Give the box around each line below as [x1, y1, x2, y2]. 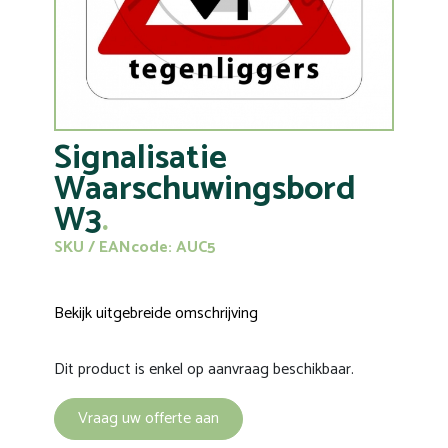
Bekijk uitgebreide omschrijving [54, 300, 258, 327]
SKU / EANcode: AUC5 [54, 234, 216, 261]
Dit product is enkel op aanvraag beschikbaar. [54, 356, 354, 383]
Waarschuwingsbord [54, 162, 356, 217]
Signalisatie [54, 131, 227, 186]
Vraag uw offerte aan [78, 405, 219, 432]
